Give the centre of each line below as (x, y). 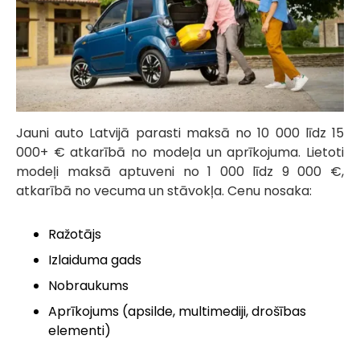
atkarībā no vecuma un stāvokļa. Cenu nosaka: (164, 191)
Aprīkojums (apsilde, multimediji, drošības (177, 312)
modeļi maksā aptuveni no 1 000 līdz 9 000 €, (180, 172)
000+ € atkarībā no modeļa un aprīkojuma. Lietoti (180, 153)
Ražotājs (75, 235)
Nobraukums (88, 286)
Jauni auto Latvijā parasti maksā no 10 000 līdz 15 (180, 133)
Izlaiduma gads (95, 260)
